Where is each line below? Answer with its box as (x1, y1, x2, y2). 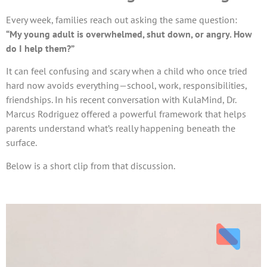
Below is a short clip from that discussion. (6, 159, 175, 172)
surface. (6, 136, 37, 149)
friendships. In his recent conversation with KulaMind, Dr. (6, 94, 236, 106)
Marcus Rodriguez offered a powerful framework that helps (6, 108, 246, 120)
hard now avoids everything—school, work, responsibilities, (6, 79, 247, 92)
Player (5, 219, 30, 231)
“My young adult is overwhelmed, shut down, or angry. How (6, 27, 252, 40)
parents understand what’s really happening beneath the (6, 122, 235, 135)
